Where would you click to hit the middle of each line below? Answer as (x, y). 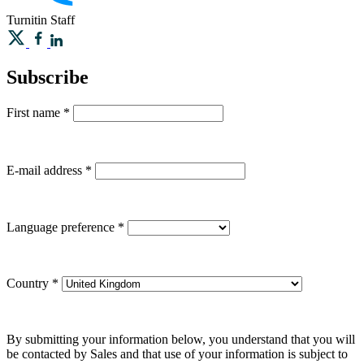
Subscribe (48, 77)
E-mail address (46, 170)
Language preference (62, 227)
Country (29, 283)
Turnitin (27, 19)
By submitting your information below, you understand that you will (181, 339)
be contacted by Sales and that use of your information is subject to (177, 353)
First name (35, 112)
